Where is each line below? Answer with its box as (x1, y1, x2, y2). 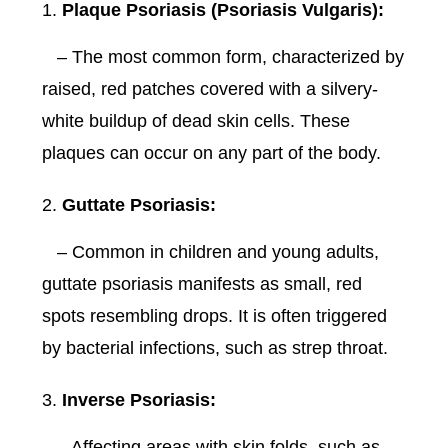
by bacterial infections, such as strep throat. (42, 338, 389, 359)
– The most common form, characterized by (42, 47, 405, 68)
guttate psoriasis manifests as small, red (42, 274, 363, 295)
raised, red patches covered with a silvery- (42, 79, 379, 100)
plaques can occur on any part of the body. (42, 143, 382, 164)
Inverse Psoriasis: (62, 390, 217, 411)
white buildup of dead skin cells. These (42, 111, 351, 132)
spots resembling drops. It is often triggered (42, 306, 388, 327)
